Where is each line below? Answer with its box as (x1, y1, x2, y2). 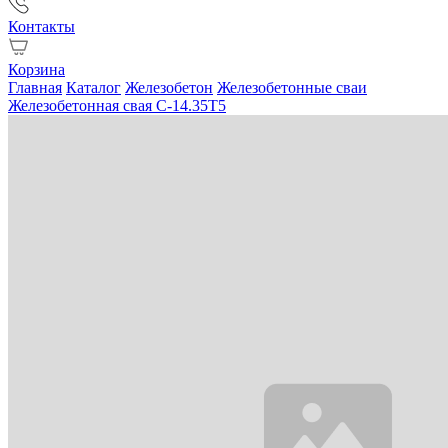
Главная (8, 79, 62, 96)
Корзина (8, 61, 65, 78)
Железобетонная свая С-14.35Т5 (8, 97, 226, 114)
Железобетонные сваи (217, 79, 367, 96)
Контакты (8, 18, 75, 35)
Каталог (66, 79, 121, 96)
